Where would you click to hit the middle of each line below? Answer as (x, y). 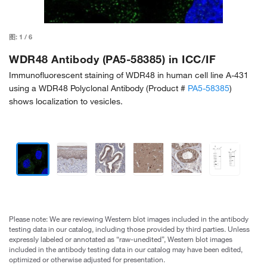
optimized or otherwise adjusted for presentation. (87, 259)
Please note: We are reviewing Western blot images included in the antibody (129, 218)
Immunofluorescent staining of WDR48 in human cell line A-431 (129, 75)
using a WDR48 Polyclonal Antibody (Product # (98, 88)
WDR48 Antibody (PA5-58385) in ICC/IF (112, 59)
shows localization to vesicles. (66, 101)
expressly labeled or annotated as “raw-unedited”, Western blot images (121, 239)
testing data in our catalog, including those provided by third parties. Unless (129, 229)
